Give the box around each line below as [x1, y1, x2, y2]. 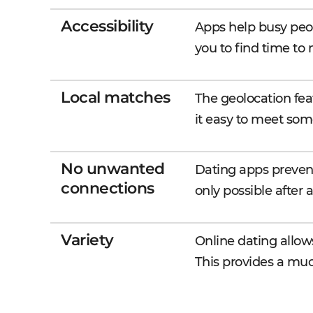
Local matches [61, 88, 170, 107]
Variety [61, 231, 114, 249]
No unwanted [61, 159, 165, 178]
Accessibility [61, 17, 154, 36]
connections [61, 179, 154, 198]
